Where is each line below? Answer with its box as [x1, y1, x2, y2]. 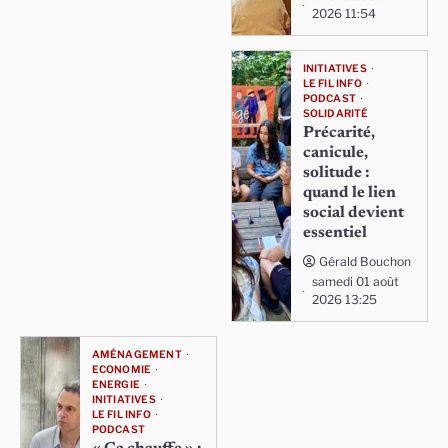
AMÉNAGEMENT [91, 348, 182, 362]
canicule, [302, 145, 368, 162]
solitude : [302, 165, 369, 182]
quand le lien [302, 185, 396, 202]
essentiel [302, 225, 367, 242]
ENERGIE [91, 378, 140, 392]
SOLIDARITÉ [302, 107, 369, 121]
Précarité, [302, 125, 375, 142]
